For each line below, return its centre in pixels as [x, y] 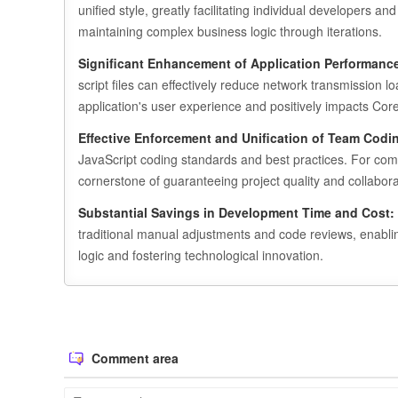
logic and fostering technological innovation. [201, 255]
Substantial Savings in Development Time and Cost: [236, 212]
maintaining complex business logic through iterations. [230, 31]
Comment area [133, 358]
